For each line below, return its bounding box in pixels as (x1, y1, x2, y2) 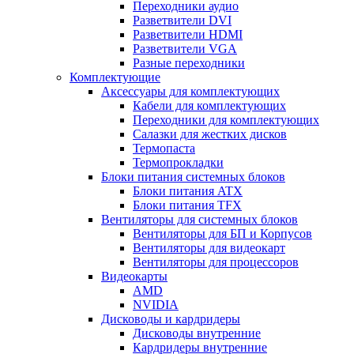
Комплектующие (70, 70, 160, 84)
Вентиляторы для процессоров (133, 254, 299, 269)
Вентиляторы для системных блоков (101, 212, 298, 226)
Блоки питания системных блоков (101, 169, 285, 183)
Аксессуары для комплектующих (101, 84, 280, 98)
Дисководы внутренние (133, 326, 261, 340)
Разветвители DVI (133, 13, 232, 27)
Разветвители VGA (133, 41, 237, 55)
